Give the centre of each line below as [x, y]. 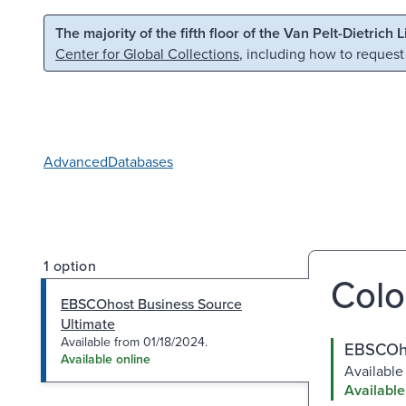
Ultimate [88, 323]
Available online [106, 358]
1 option [70, 265]
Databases [140, 161]
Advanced [76, 161]
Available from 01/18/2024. [134, 341]
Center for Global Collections [147, 53]
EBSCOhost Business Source [151, 303]
